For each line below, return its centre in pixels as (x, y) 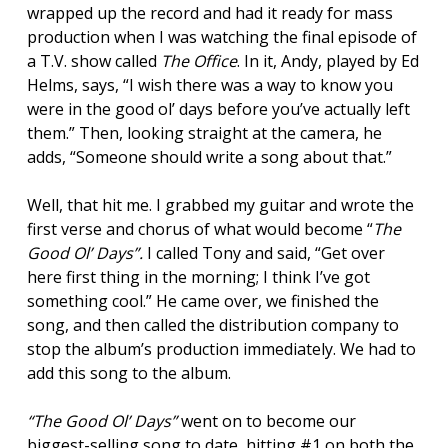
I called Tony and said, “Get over (263, 252)
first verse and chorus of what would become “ (199, 228)
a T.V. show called (93, 60)
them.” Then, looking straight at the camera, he (204, 132)
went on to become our (266, 420)
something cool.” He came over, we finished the (202, 300)
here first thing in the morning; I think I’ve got (198, 276)
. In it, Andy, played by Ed (327, 60)
